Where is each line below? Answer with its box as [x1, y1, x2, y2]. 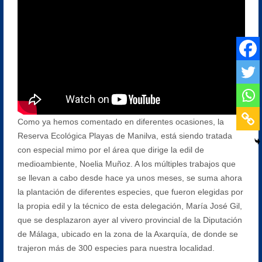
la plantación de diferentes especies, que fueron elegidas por [17, 187, 243, 196]
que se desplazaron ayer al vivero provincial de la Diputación [17, 215, 242, 225]
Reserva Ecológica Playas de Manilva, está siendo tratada [17, 130, 232, 140]
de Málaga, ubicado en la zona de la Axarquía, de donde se [17, 229, 238, 239]
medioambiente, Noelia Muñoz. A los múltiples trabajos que [17, 158, 236, 168]
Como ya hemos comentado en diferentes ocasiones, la [17, 116, 224, 126]
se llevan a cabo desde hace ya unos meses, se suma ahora [17, 173, 242, 182]
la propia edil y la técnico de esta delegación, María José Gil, [17, 201, 242, 211]
